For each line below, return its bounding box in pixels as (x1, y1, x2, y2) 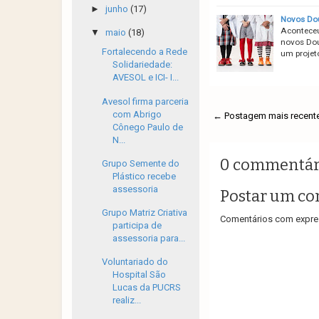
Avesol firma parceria (102, 95, 189, 107)
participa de (113, 220, 162, 231)
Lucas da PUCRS (113, 282, 182, 293)
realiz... (113, 295, 142, 306)
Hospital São (113, 269, 167, 281)
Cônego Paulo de (113, 121, 184, 132)
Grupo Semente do (102, 157, 180, 169)
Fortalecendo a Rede (102, 46, 188, 58)
